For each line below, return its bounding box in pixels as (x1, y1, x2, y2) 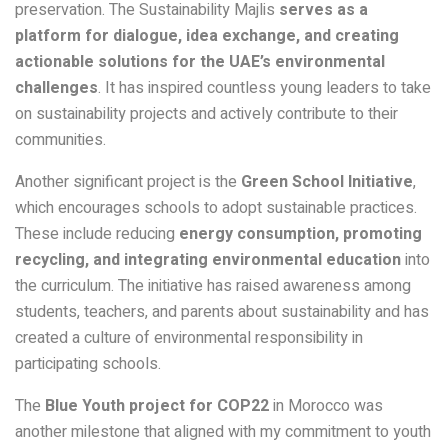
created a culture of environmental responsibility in (15, 325, 363, 350)
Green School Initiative (241, 169, 413, 194)
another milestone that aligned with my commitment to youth (15, 419, 431, 444)
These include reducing (15, 221, 179, 246)
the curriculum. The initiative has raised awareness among (15, 273, 411, 298)
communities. (15, 127, 106, 152)
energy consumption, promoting (179, 221, 422, 246)
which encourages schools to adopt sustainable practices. (15, 195, 417, 220)
